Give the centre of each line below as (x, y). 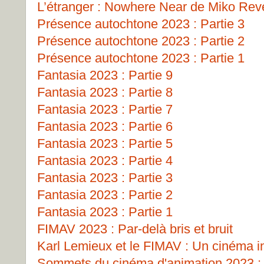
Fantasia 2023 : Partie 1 (105, 212)
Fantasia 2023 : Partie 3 (105, 178)
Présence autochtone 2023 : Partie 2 (141, 41)
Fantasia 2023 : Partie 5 (105, 143)
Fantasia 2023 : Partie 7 (105, 109)
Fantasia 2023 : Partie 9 (105, 75)
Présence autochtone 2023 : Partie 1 (141, 58)
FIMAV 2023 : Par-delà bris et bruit (135, 229)
